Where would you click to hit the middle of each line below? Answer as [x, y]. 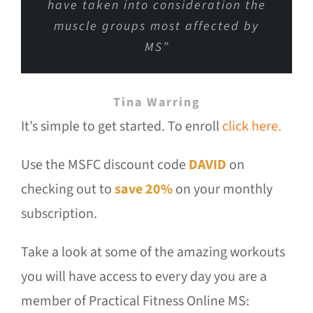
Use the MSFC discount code [105, 165]
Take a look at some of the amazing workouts [153, 253]
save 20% [144, 190]
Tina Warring [156, 103]
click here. [252, 127]
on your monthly [223, 190]
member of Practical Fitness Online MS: [135, 301]
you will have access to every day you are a [144, 277]
